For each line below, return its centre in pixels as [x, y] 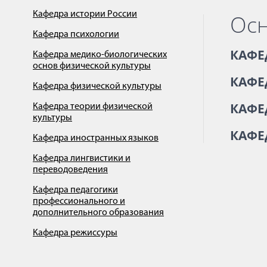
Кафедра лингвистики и [82, 159]
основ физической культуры [92, 66]
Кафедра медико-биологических [100, 55]
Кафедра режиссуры [75, 233]
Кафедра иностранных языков [96, 138]
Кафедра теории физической [93, 107]
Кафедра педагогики [75, 190]
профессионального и [79, 201]
